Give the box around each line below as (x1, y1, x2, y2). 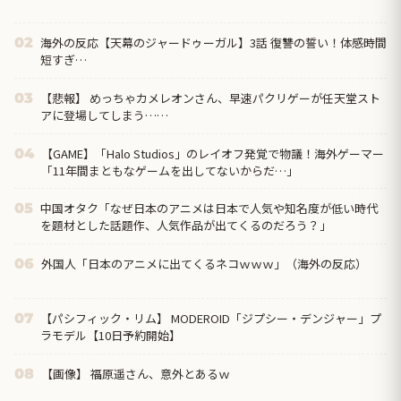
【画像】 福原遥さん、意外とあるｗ (41, 364, 230, 382)
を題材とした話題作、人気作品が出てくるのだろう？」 (40, 217, 331, 235)
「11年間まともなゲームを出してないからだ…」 (41, 161, 298, 179)
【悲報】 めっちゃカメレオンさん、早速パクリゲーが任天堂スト (40, 90, 380, 107)
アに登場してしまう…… (40, 107, 168, 124)
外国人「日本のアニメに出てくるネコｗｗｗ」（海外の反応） (41, 254, 367, 272)
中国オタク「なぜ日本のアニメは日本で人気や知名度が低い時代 (40, 200, 378, 218)
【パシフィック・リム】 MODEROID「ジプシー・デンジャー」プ (40, 310, 381, 328)
